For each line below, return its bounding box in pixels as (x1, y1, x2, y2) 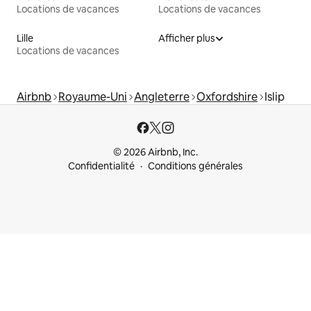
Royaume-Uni (58, 90, 127, 105)
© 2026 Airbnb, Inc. (113, 146, 198, 159)
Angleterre (134, 90, 190, 105)
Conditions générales (148, 160, 243, 173)
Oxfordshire (196, 90, 258, 105)
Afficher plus (158, 32, 215, 45)
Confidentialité (68, 160, 135, 173)
